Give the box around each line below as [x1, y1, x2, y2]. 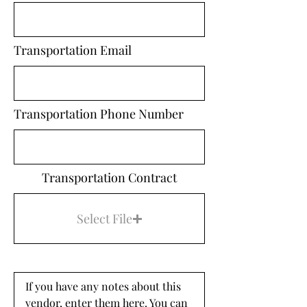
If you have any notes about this [25, 279, 181, 293]
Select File [76, 210, 132, 227]
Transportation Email [14, 42, 132, 58]
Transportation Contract [42, 169, 177, 186]
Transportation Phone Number [14, 106, 184, 122]
